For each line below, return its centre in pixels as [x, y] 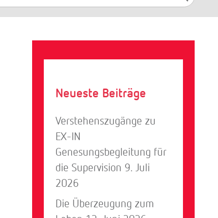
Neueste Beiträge [101, 92]
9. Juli [137, 167]
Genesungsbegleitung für [111, 152]
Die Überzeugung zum [105, 203]
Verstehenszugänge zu [106, 121]
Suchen [195, 13]
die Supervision [89, 167]
